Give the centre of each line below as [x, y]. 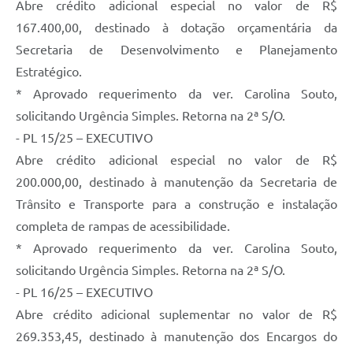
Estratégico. [49, 71]
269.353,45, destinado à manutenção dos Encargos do [176, 336]
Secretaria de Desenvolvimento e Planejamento [176, 49]
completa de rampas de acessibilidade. [123, 226]
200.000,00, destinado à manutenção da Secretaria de [176, 182]
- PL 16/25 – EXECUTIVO [84, 292]
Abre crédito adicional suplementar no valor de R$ [176, 314]
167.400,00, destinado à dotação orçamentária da [176, 27]
